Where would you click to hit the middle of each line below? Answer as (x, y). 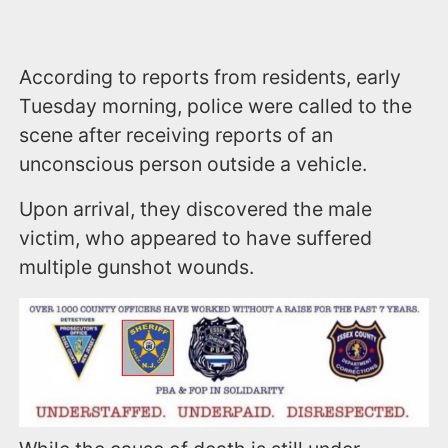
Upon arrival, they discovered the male (196, 209)
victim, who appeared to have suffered (196, 238)
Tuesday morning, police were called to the (216, 106)
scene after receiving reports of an (176, 135)
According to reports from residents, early (210, 77)
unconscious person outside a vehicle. (193, 164)
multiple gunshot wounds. (137, 267)
